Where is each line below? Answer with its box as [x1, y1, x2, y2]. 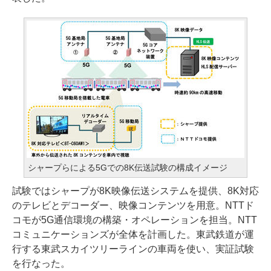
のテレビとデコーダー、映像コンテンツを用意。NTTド [12, 200, 254, 211]
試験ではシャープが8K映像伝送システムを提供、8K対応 [12, 186, 259, 196]
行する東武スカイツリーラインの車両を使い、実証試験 [12, 244, 254, 254]
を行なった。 [12, 258, 70, 269]
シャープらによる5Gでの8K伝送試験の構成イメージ [28, 163, 227, 172]
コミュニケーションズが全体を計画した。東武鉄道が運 [12, 229, 254, 240]
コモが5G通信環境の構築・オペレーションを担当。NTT [12, 215, 257, 225]
